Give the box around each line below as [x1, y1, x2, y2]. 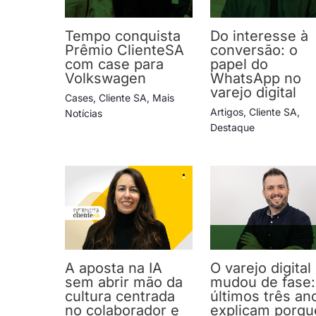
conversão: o [210, 41, 298, 59]
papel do [210, 55, 269, 73]
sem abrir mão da [65, 273, 183, 291]
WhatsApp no [210, 69, 302, 87]
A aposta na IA [65, 259, 162, 276]
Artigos [210, 105, 244, 118]
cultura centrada [65, 287, 175, 305]
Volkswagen [65, 69, 146, 87]
